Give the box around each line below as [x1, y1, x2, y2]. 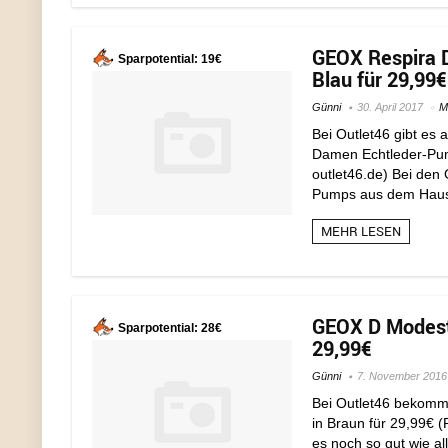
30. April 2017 [357, 101, 423, 113]
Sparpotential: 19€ [118, 52, 222, 66]
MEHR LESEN [321, 222, 401, 241]
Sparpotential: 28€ [118, 321, 222, 335]
